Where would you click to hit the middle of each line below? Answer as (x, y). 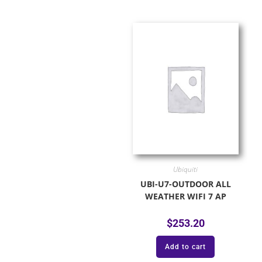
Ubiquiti (186, 169)
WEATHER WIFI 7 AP (185, 196)
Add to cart (186, 247)
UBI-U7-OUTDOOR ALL (185, 184)
